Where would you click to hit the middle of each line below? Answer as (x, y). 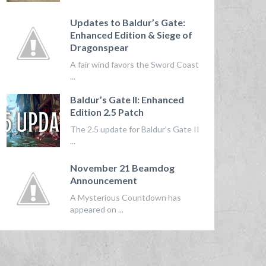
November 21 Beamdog (122, 167)
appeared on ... (96, 209)
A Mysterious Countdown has (125, 197)
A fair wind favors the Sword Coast (134, 64)
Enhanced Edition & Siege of (131, 34)
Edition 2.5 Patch (107, 112)
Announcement (103, 180)
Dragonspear (99, 47)
